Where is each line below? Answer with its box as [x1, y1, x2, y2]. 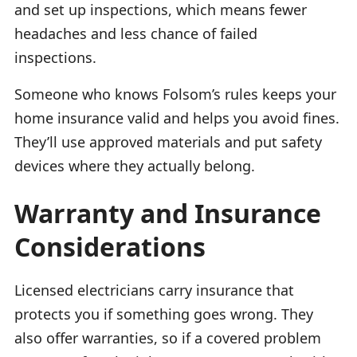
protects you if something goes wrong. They [14, 304, 313, 324]
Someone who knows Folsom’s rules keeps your [14, 84, 336, 104]
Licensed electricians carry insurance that [14, 280, 294, 300]
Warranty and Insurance [14, 195, 321, 230]
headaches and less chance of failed [14, 23, 257, 43]
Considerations [14, 229, 206, 264]
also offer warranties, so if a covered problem [14, 328, 321, 347]
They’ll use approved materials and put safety [14, 131, 322, 151]
